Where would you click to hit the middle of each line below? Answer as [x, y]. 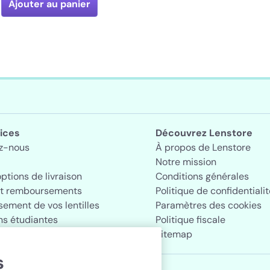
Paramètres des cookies [209, 205]
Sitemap [174, 234]
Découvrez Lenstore [204, 133]
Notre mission [186, 162]
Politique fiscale [190, 220]
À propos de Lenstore [203, 147]
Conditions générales [202, 176]
